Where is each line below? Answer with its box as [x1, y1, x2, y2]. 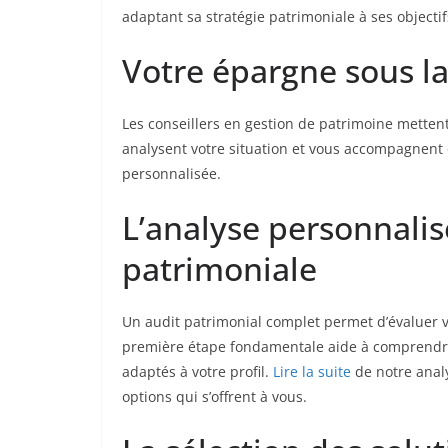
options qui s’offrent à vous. [122, 386, 307, 406]
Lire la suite [273, 361, 351, 381]
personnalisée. [122, 163, 221, 183]
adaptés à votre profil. [122, 361, 273, 381]
